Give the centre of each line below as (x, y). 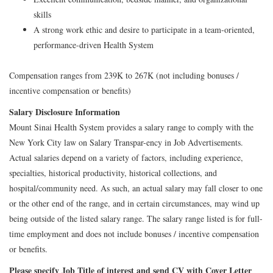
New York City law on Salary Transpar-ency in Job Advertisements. (126, 142)
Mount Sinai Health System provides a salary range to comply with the (131, 127)
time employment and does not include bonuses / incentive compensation (134, 233)
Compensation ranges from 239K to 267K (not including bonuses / (124, 75)
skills (42, 14)
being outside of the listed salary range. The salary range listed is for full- (136, 218)
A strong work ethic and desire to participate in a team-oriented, (144, 29)
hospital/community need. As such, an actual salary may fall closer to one (136, 188)
